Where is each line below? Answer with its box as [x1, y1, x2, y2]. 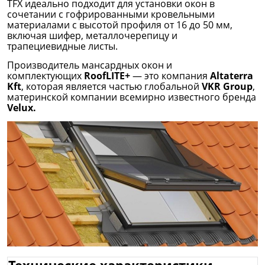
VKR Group [202, 79, 253, 93]
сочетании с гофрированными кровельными [7, 7, 215, 21]
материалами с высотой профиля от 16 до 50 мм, [7, 18, 232, 31]
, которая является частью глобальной [21, 79, 202, 93]
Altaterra [210, 69, 253, 82]
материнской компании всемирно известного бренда [7, 90, 256, 104]
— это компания [130, 69, 210, 82]
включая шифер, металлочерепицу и [7, 28, 177, 42]
